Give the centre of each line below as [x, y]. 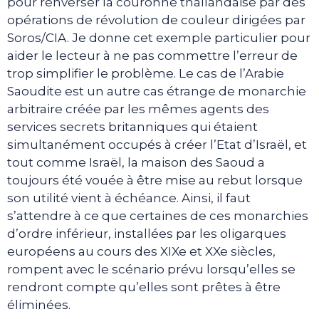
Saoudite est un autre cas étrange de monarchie [157, 91]
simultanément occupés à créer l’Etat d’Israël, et [157, 144]
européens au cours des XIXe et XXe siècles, [141, 251]
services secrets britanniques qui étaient [132, 126]
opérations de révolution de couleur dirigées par [156, 20]
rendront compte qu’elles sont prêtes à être [144, 287]
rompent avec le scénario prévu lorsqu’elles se [151, 269]
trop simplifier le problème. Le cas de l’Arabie [146, 73]
